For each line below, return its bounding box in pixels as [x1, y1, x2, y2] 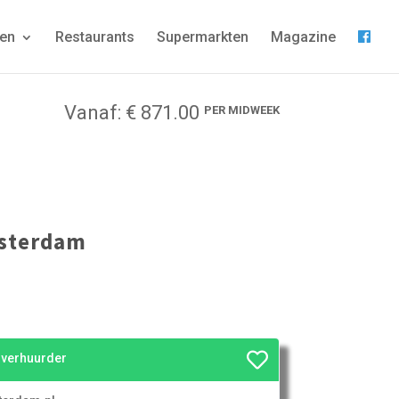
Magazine [271, 28, 336, 45]
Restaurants [55, 28, 134, 45]
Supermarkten [157, 28, 248, 45]
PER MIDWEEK [203, 103, 280, 117]
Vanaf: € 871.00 [63, 102, 204, 124]
